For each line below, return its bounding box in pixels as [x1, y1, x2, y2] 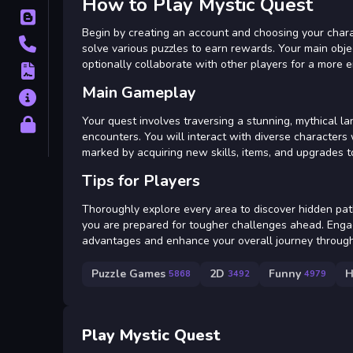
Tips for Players [82, 169, 200, 191]
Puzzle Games [91, 266, 165, 282]
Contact [52, 36, 94, 52]
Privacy [52, 117, 93, 132]
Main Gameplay [82, 81, 196, 103]
